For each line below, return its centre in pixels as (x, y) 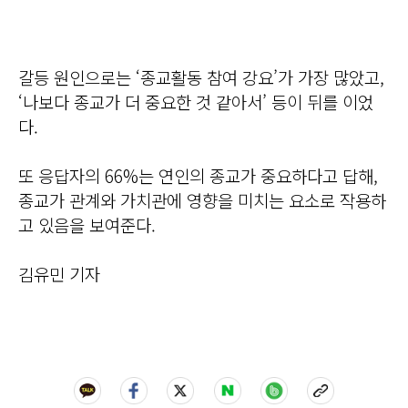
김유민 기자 (59, 273)
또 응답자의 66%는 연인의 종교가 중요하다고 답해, (198, 175)
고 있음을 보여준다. (87, 224)
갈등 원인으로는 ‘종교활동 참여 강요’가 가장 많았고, (201, 76)
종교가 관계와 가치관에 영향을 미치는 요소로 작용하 (202, 199)
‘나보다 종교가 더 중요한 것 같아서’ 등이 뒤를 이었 (196, 101)
